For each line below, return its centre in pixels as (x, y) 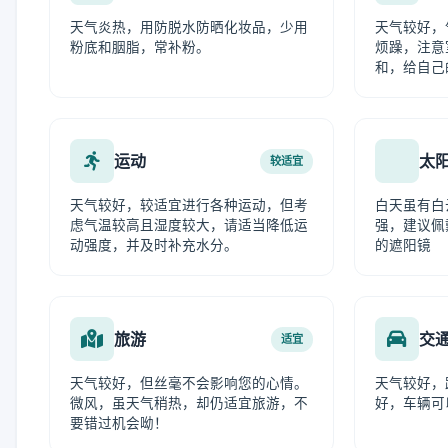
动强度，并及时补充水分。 (154, 245)
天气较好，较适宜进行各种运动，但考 (189, 205)
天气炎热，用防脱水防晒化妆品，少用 (189, 27)
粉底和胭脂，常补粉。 (140, 47)
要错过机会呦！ (119, 423)
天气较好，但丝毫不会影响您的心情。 (189, 383)
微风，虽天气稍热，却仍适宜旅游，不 (189, 403)
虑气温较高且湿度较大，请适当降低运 (189, 225)
